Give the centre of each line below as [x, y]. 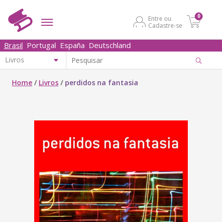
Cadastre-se [165, 26]
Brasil [13, 45]
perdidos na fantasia [102, 83]
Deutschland [110, 45]
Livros [49, 83]
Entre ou [160, 19]
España [72, 45]
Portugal [41, 45]
